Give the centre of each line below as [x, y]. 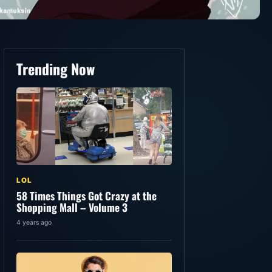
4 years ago [34, 223]
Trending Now [56, 69]
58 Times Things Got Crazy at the [87, 196]
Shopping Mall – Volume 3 [72, 207]
